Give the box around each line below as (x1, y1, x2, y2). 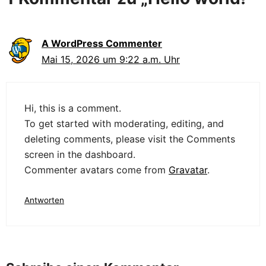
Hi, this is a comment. (24, 102, 121, 114)
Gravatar (169, 163, 207, 176)
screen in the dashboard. (24, 148, 135, 160)
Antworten (24, 195, 64, 205)
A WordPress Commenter (42, 37, 162, 49)
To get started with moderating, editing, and (24, 117, 224, 129)
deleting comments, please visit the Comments (24, 132, 235, 145)
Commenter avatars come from (24, 163, 169, 176)
